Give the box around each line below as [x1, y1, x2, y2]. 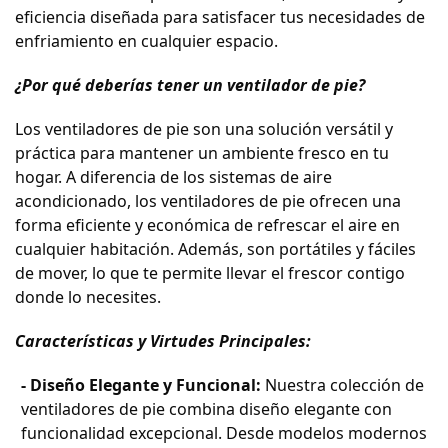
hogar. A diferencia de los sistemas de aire [15, 166, 332, 189]
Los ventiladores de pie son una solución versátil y [15, 118, 393, 141]
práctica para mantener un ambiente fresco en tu [15, 142, 389, 165]
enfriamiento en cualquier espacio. [15, 30, 278, 53]
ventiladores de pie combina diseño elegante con [21, 398, 392, 421]
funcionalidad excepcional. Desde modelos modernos [21, 422, 427, 445]
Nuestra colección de [261, 374, 424, 397]
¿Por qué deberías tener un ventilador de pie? [15, 74, 365, 97]
